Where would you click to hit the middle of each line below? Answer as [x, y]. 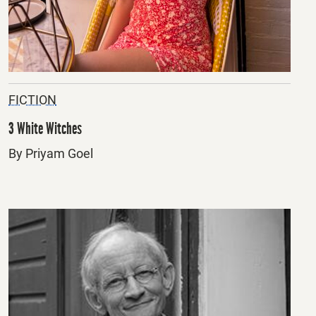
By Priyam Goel [51, 154]
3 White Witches [45, 129]
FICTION [32, 100]
